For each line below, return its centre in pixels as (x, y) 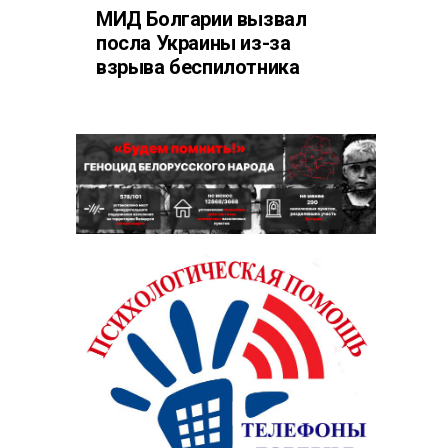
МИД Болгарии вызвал (201, 19)
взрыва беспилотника (198, 67)
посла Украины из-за (193, 43)
